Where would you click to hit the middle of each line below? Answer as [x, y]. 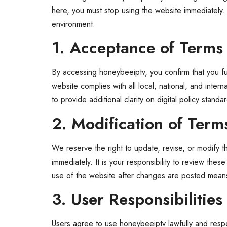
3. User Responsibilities [137, 199]
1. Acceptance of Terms [137, 48]
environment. [73, 24]
